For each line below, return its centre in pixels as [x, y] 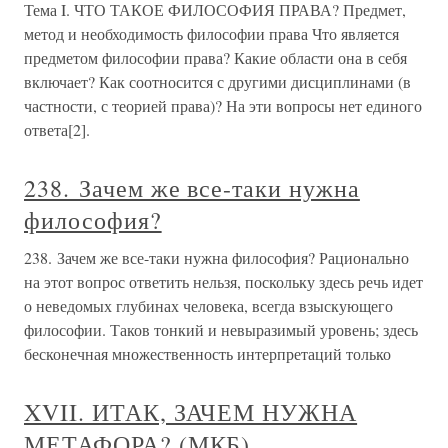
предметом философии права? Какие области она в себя [215, 57]
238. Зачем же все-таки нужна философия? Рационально [216, 257]
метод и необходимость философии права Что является [211, 33]
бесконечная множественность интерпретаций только [207, 353]
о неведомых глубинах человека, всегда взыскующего [208, 305]
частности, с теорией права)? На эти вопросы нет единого [223, 105]
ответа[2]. [57, 129]
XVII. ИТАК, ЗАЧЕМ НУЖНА [191, 411]
